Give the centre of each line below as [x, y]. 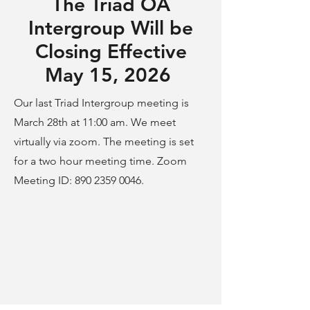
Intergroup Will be [111, 28]
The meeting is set [147, 142]
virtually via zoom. [57, 142]
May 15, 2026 [111, 75]
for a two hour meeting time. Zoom [100, 161]
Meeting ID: [44, 180]
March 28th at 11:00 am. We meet [95, 122]
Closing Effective [111, 51]
